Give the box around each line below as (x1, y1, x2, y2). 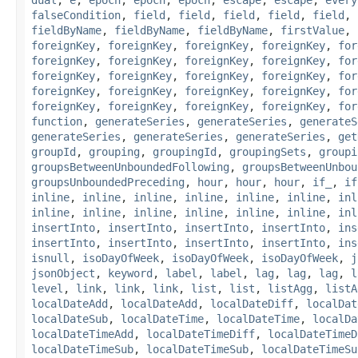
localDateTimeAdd (31, 327, 133, 340)
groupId (31, 145, 76, 158)
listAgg (268, 281, 312, 295)
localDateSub (31, 312, 108, 325)
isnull (31, 251, 70, 265)
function (31, 114, 82, 128)
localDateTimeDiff (146, 327, 255, 340)
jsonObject (31, 266, 95, 280)
